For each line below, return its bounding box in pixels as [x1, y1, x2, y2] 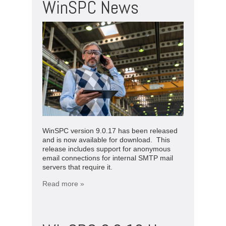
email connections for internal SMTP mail [42, 153, 173, 162]
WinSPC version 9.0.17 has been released [42, 126, 178, 135]
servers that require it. [42, 162, 112, 171]
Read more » [42, 179, 84, 188]
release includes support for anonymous [42, 144, 171, 153]
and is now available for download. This [42, 135, 170, 144]
